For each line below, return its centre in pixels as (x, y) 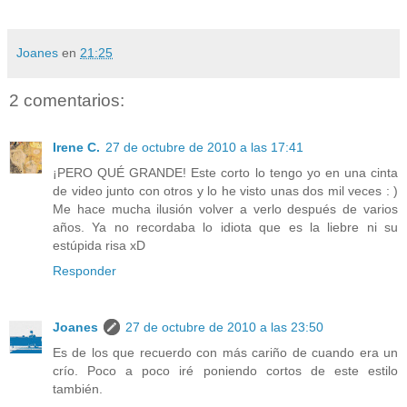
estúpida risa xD (99, 246)
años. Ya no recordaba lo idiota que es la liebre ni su (225, 228)
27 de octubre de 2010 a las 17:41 (204, 148)
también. (78, 389)
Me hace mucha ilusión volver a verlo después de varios (225, 209)
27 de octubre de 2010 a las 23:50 (224, 328)
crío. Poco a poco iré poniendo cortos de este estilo (225, 371)
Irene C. (76, 148)
